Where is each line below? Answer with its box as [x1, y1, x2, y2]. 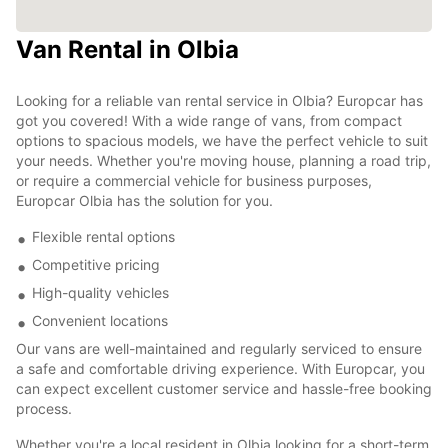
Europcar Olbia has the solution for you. [16, 191, 273, 209]
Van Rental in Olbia [16, 34, 239, 64]
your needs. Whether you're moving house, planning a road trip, [16, 151, 431, 169]
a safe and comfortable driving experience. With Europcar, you [16, 359, 425, 377]
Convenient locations [32, 311, 168, 329]
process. [16, 399, 72, 417]
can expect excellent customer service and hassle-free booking [16, 379, 432, 397]
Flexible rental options [32, 227, 175, 245]
